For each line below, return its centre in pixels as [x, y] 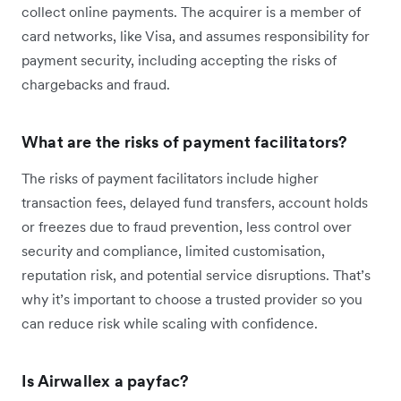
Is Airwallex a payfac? [106, 380]
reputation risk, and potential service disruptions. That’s [196, 274]
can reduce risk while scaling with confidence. [170, 323]
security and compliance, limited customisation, [173, 250]
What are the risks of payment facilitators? [185, 141]
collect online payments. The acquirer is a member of [191, 11]
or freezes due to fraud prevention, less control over [187, 226]
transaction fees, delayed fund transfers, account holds [195, 202]
